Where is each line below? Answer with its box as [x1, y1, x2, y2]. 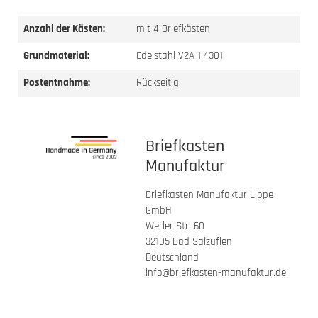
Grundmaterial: [23, 49, 89, 63]
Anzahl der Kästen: [23, 22, 105, 36]
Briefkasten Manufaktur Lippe [146, 188, 273, 202]
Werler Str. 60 [146, 219, 204, 234]
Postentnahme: [23, 76, 90, 90]
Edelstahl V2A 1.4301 [136, 49, 223, 63]
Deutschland [146, 251, 199, 265]
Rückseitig [136, 76, 179, 90]
